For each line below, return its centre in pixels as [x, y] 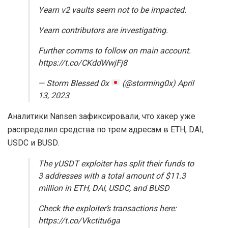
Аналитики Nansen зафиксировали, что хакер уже [102, 116]
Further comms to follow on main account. [115, 51]
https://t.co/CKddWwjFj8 [83, 63]
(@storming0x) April [157, 83]
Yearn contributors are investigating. [103, 30]
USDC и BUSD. [34, 142]
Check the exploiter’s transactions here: [107, 208]
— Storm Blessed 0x [75, 83]
